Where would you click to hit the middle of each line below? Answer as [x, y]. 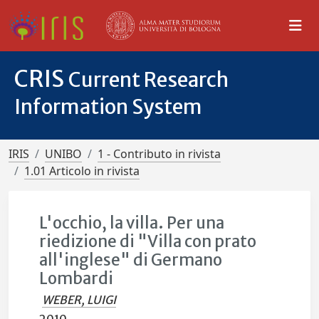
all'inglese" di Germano [131, 260]
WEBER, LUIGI [79, 300]
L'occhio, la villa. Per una [132, 223]
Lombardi [77, 278]
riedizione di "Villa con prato [148, 241]
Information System [108, 107]
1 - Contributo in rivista [159, 154]
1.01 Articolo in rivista [82, 171]
